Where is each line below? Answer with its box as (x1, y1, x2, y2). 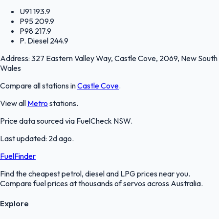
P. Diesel (20, 35, 48, 45)
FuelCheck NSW (76, 115, 131, 126)
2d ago (48, 133, 72, 143)
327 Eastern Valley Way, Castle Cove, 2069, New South (31, 53, 218, 63)
